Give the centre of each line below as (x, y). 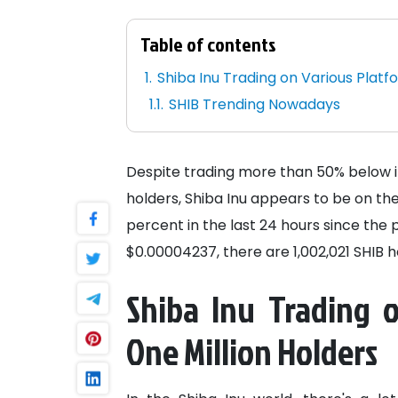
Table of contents (208, 44)
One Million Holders (252, 352)
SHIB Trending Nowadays (255, 105)
